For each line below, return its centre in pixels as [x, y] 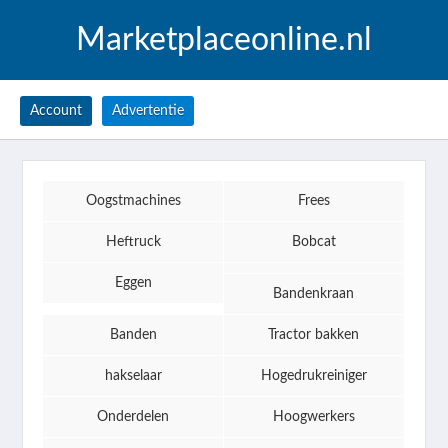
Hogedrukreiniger [313, 376]
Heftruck [133, 242]
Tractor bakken [314, 335]
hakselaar [133, 376]
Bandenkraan [314, 294]
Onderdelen [133, 417]
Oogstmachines [133, 201]
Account [56, 111]
